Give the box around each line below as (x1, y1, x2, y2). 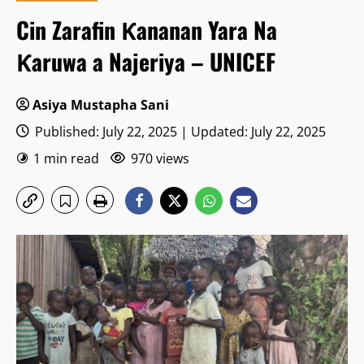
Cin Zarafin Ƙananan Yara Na (16, 13, 277, 46)
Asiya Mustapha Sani (32, 96, 169, 114)
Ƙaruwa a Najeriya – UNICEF (16, 45, 275, 78)
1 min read (33, 149, 99, 167)
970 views (131, 149, 189, 167)
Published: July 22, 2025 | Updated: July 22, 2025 (32, 123, 326, 141)
